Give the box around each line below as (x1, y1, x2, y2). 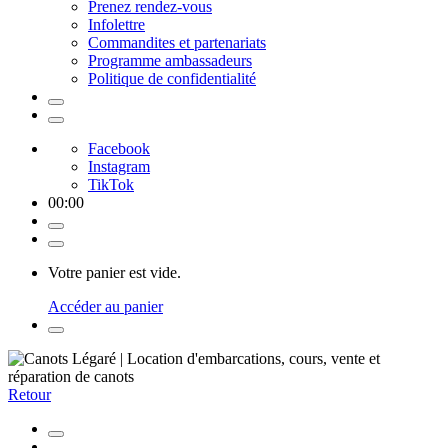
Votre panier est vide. (48, 264, 181, 281)
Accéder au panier (48, 298, 163, 315)
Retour (8, 386, 51, 403)
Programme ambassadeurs (88, 52, 252, 69)
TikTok (88, 176, 134, 193)
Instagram (88, 158, 150, 175)
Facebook (88, 140, 150, 157)
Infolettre (88, 16, 145, 33)
